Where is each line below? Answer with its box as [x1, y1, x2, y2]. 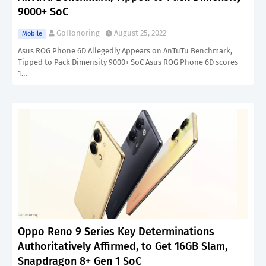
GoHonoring [56, 28, 100, 37]
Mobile [22, 30, 42, 37]
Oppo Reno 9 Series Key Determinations [18, 225, 214, 238]
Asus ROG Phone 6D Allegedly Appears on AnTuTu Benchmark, [18, 46, 232, 55]
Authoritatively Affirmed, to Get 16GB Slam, [18, 240, 227, 253]
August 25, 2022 [114, 28, 166, 37]
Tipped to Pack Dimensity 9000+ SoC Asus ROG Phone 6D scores [18, 58, 238, 66]
